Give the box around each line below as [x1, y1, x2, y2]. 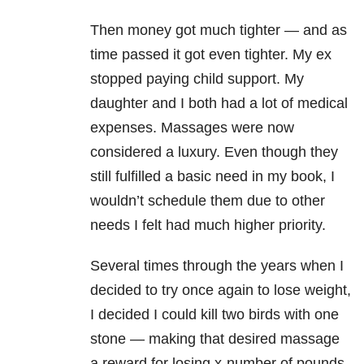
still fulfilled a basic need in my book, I [90, 168, 335, 185]
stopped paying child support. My [90, 71, 304, 88]
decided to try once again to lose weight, [90, 282, 351, 299]
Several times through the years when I [90, 258, 344, 275]
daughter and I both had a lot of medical [90, 95, 348, 112]
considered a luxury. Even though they [90, 144, 338, 161]
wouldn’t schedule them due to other [90, 193, 325, 210]
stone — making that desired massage [90, 331, 340, 348]
